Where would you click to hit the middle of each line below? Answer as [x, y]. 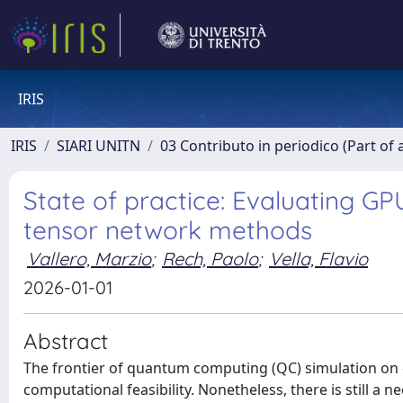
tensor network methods [168, 230]
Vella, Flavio [318, 259]
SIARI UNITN [99, 146]
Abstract [66, 341]
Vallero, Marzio [89, 259]
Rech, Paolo [210, 259]
